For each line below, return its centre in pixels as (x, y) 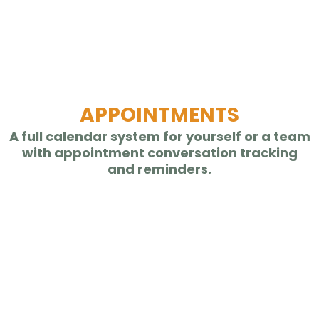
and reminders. (159, 169)
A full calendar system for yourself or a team (159, 136)
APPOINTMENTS (159, 115)
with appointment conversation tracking (159, 152)
